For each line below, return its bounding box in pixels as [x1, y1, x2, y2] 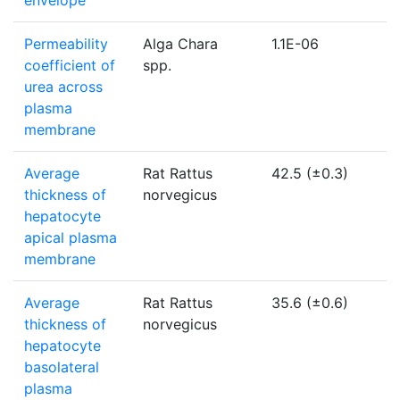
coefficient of [24, 56, 115, 75]
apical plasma [24, 229, 117, 247]
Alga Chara [143, 35, 218, 54]
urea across [24, 78, 103, 96]
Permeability [24, 35, 108, 54]
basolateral [24, 358, 99, 377]
